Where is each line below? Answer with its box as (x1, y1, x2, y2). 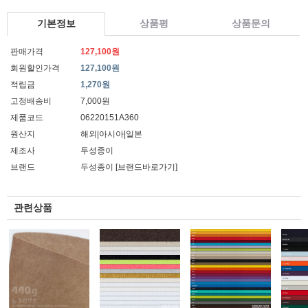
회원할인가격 (10, 63, 60, 73)
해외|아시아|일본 (80, 129, 142, 139)
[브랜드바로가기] (115, 162, 177, 172)
